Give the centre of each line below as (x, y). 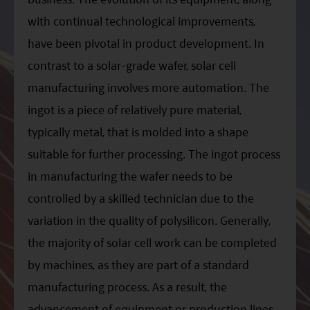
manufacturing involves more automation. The (148, 87)
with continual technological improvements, (142, 21)
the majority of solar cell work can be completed (152, 242)
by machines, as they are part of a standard (138, 264)
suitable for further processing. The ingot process (154, 154)
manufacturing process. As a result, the (127, 286)
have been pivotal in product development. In (146, 43)
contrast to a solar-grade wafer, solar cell (132, 65)
